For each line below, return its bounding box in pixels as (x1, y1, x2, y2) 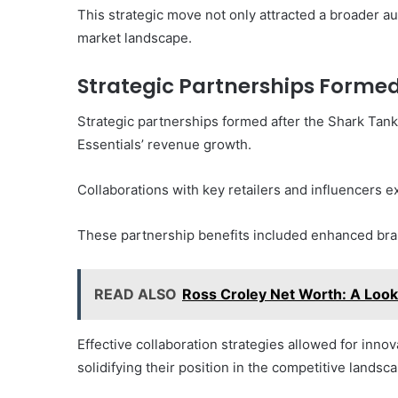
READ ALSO (94, 285, 177, 304)
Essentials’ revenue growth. (77, 136, 251, 154)
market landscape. (77, 28, 192, 46)
